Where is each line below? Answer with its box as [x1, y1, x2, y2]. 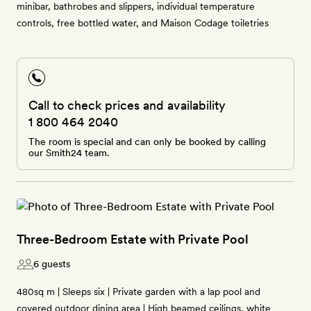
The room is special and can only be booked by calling [28, 136, 266, 147]
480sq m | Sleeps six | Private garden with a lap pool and [17, 286, 260, 297]
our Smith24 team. [28, 147, 110, 158]
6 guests [33, 258, 70, 269]
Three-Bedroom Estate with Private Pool [17, 232, 249, 246]
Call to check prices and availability [28, 98, 226, 112]
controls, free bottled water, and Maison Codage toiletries [17, 17, 269, 28]
